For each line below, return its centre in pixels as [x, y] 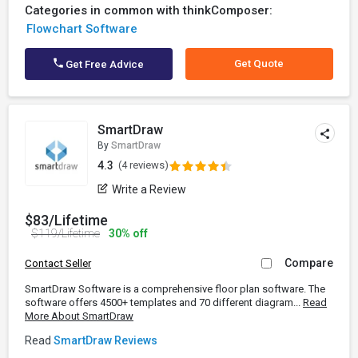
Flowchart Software [82, 29]
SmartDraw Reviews [105, 340]
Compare [309, 263]
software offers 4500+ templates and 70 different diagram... [164, 302]
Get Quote [259, 64]
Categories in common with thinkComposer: [149, 10]
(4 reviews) [144, 165]
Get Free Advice [104, 64]
